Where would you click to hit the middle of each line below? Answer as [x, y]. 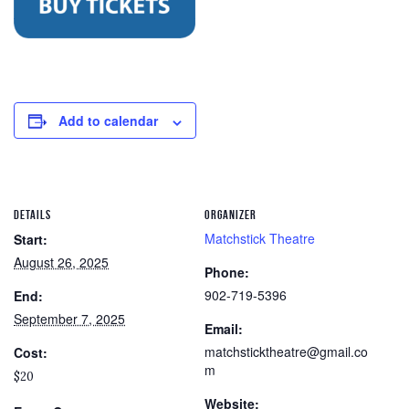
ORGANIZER [231, 215]
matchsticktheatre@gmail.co [286, 352]
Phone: [227, 273]
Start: [31, 240]
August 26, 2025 [61, 262]
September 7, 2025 [69, 319]
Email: [224, 329]
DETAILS [32, 215]
